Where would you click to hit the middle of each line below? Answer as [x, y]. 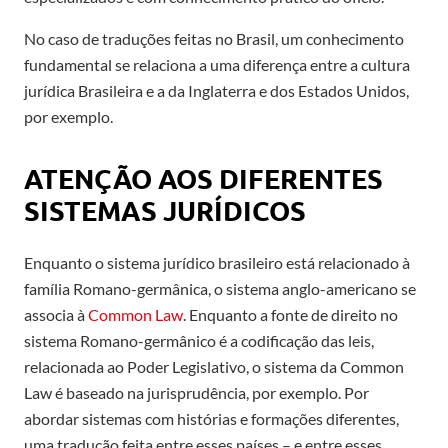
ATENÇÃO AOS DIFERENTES [203, 177]
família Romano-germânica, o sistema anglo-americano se [220, 288]
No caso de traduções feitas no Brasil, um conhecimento [214, 38]
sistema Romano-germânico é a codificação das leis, [199, 340]
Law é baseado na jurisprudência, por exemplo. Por [196, 392]
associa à [56, 314]
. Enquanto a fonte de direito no [290, 314]
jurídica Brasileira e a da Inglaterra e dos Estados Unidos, [216, 90]
